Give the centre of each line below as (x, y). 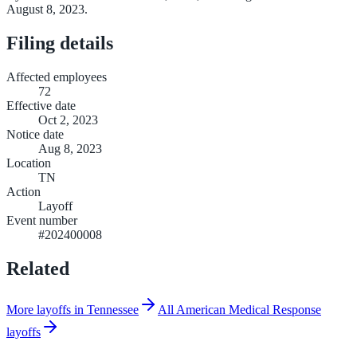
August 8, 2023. (47, 9)
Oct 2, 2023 (68, 120)
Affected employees (57, 76)
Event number (42, 220)
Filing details (60, 43)
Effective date (41, 105)
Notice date (35, 134)
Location (29, 163)
